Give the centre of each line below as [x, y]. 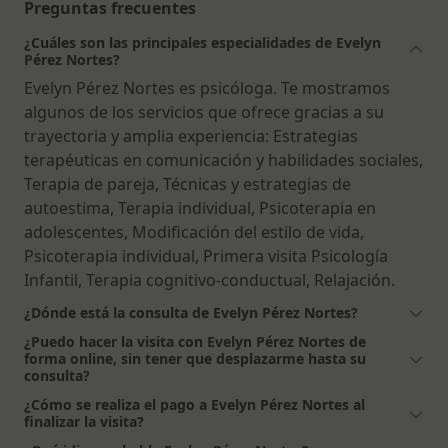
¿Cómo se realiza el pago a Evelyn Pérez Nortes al [194, 404]
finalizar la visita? [84, 421]
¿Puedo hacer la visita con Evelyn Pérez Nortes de [195, 341]
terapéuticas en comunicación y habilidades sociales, [223, 159]
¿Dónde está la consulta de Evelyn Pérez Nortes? [191, 312]
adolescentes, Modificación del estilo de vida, [194, 231]
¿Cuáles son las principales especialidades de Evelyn [202, 42]
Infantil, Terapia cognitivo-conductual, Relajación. [209, 279]
